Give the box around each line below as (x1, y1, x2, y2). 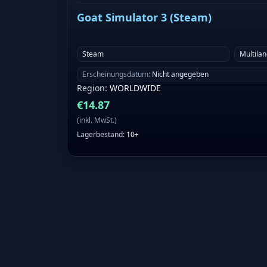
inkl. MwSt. (79, 115, 114, 126)
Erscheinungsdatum (82, 69, 148, 80)
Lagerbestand (77, 129, 123, 140)
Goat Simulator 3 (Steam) (77, 10, 212, 25)
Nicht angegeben (152, 69, 209, 80)
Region (77, 82, 105, 94)
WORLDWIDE (110, 82, 161, 94)
